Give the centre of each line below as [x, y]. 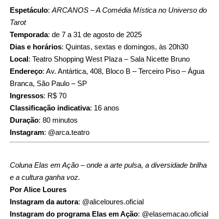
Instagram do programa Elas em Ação [74, 214]
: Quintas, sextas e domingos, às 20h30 [125, 46]
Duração [24, 120]
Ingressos [27, 95]
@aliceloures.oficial [113, 201]
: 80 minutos [58, 120]
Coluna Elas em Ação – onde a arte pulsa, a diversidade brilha [108, 165]
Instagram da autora [44, 201]
